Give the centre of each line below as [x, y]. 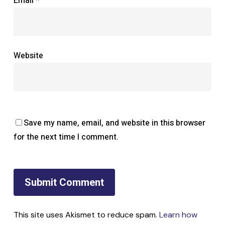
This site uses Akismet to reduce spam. [86, 214]
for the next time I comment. [66, 137]
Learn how [178, 214]
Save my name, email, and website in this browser [114, 123]
